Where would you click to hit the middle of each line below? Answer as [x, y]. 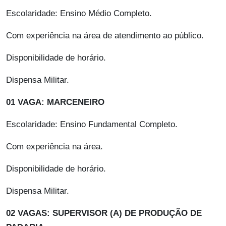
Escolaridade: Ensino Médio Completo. [79, 14]
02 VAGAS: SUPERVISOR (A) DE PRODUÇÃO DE [104, 213]
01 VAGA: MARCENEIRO [55, 102]
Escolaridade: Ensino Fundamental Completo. [92, 125]
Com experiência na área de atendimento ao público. [105, 36]
